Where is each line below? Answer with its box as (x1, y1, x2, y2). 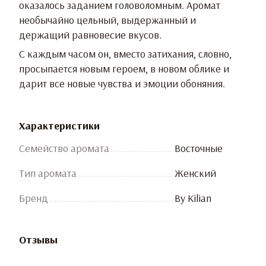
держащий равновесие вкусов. (19, 28, 161, 42)
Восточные (175, 141, 223, 156)
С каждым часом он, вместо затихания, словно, (19, 47, 232, 61)
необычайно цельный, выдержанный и (19, 13, 196, 27)
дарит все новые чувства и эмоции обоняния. (19, 77, 225, 91)
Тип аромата (19, 166, 77, 180)
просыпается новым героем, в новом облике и (19, 62, 229, 76)
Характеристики (19, 119, 100, 133)
